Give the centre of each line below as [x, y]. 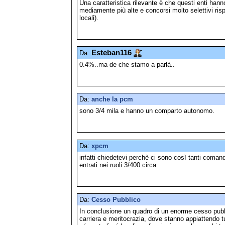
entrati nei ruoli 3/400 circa [118, 165]
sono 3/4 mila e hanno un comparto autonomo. [147, 111]
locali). [89, 18]
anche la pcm [112, 99]
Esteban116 [111, 52]
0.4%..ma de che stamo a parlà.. [127, 64]
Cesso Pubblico [116, 199]
